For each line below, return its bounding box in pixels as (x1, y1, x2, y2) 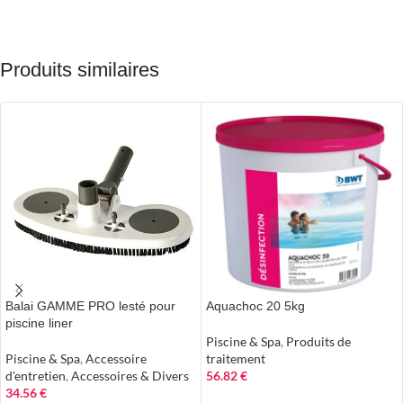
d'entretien (5, 368, 66, 383)
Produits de (286, 334, 351, 349)
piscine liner (5, 316, 73, 330)
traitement (206, 351, 265, 366)
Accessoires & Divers (71, 368, 189, 383)
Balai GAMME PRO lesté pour (5, 299, 175, 313)
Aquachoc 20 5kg (206, 299, 305, 313)
